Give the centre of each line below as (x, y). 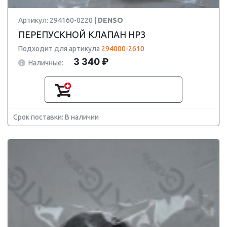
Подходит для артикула (60, 49)
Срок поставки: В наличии (56, 117)
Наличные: (46, 63)
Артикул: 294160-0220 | (58, 20)
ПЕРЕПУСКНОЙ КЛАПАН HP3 (82, 34)
